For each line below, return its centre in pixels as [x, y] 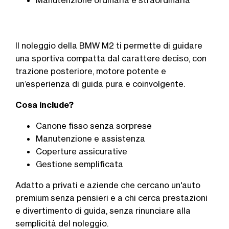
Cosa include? [44, 105]
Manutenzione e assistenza [90, 139]
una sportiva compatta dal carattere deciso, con [111, 59]
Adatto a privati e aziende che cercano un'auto [108, 185]
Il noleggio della [47, 46]
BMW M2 [97, 46]
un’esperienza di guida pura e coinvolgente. [100, 84]
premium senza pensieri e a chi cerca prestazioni [111, 198]
